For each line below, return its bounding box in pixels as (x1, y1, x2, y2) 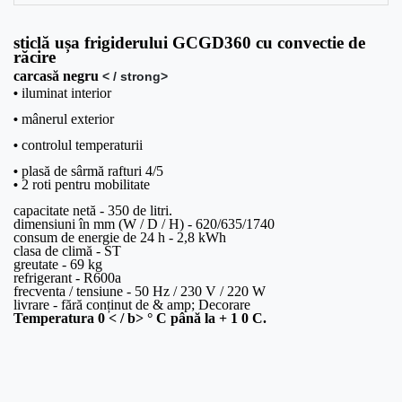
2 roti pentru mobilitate (22, 177, 150, 193)
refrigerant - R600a (13, 270, 121, 286)
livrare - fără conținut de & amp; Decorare (13, 297, 250, 313)
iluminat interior (22, 85, 111, 101)
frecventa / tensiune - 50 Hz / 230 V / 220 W (13, 284, 266, 300)
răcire (13, 48, 56, 67)
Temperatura (13, 310, 98, 327)
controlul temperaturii (22, 137, 143, 153)
